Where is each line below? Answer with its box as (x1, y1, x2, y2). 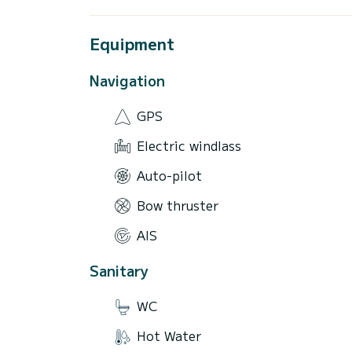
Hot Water (137, 326, 201, 346)
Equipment (90, 31, 174, 55)
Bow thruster (137, 195, 218, 214)
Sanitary (90, 259, 148, 280)
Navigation (90, 69, 165, 90)
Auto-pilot (137, 165, 202, 185)
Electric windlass (137, 136, 241, 156)
